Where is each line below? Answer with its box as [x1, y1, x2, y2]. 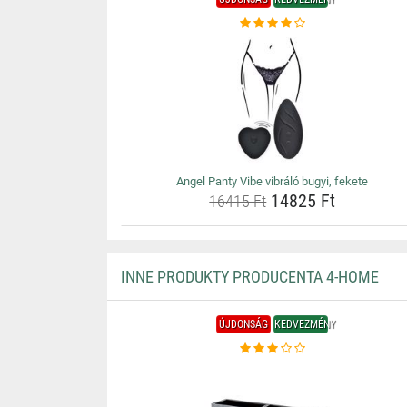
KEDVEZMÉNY [274, 318, 336, 331]
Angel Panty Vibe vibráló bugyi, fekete [176, 174, 369, 188]
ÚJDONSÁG [219, 318, 269, 331]
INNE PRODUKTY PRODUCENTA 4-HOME [120, 267, 379, 286]
